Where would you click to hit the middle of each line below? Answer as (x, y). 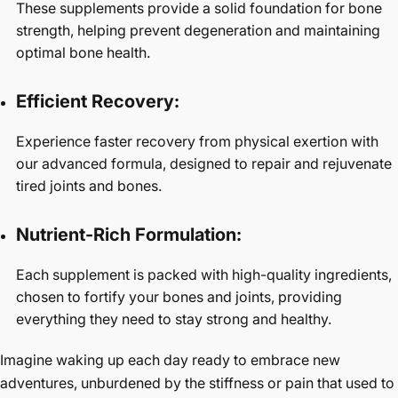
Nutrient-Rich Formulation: (129, 235)
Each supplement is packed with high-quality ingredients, (204, 275)
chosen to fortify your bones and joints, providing (179, 297)
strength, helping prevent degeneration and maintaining (198, 30)
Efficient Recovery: (98, 101)
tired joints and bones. (89, 186)
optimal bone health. (83, 52)
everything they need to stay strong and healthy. (174, 319)
